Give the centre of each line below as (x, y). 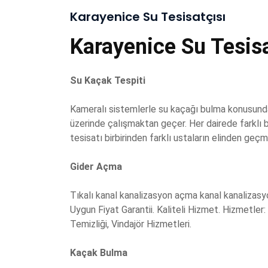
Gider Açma (97, 167)
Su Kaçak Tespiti (108, 81)
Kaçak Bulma (99, 253)
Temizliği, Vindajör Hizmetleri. (131, 224)
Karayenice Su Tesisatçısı (148, 17)
